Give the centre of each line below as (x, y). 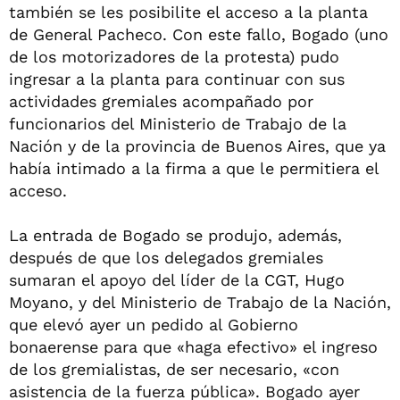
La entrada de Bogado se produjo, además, (175, 235)
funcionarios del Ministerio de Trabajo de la (178, 124)
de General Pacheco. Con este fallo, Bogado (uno (199, 34)
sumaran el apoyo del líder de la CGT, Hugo (177, 280)
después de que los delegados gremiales (166, 258)
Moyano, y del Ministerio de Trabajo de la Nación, (200, 302)
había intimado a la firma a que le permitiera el (194, 168)
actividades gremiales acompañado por (161, 101)
